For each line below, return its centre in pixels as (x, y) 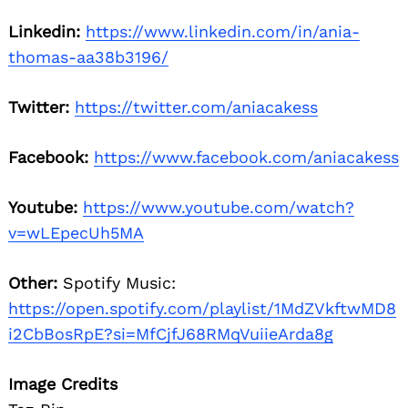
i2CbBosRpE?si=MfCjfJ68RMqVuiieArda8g (171, 334)
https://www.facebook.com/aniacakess (246, 158)
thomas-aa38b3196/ (88, 57)
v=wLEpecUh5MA (76, 233)
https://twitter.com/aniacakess (196, 107)
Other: (33, 283)
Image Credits (63, 384)
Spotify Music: (117, 283)
